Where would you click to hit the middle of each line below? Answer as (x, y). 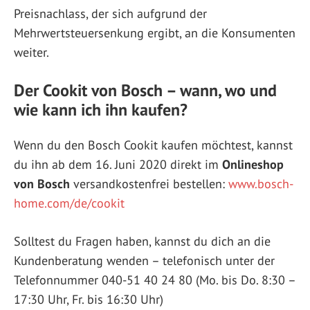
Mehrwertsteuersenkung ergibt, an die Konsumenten (155, 33)
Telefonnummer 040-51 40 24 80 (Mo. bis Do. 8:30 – (155, 280)
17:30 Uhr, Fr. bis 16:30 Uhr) (89, 299)
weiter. (31, 52)
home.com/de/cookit (69, 203)
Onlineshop (253, 164)
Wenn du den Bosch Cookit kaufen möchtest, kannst (153, 145)
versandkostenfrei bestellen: (149, 183)
